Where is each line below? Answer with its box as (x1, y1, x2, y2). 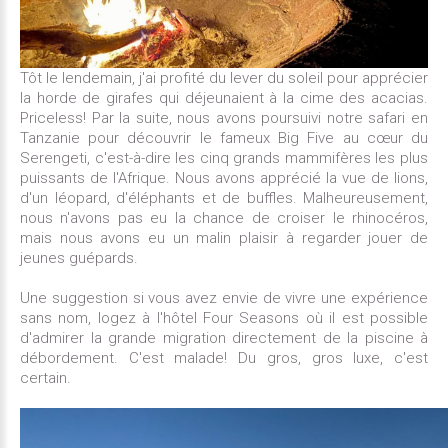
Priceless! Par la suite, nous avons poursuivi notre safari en (20, 109, 428, 128)
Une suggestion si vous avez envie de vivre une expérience (20, 289, 428, 308)
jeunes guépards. (20, 249, 138, 268)
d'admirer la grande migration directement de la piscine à (20, 329, 428, 348)
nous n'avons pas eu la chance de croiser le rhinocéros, (20, 209, 428, 228)
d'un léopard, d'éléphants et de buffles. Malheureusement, (20, 189, 428, 208)
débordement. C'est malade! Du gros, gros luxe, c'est (20, 349, 428, 368)
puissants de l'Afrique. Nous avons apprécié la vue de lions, (20, 169, 428, 188)
